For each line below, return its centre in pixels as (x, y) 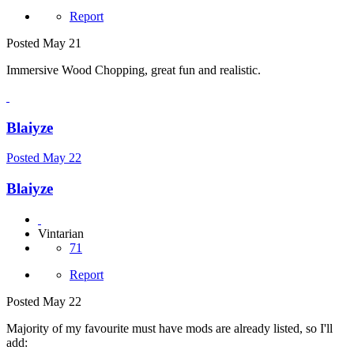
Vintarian (61, 233)
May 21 (62, 43)
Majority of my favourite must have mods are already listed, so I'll (169, 328)
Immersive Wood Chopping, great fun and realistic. (134, 70)
